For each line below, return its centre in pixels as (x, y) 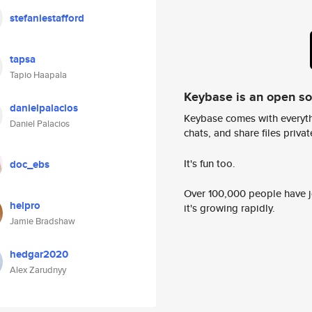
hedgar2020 (39, 254)
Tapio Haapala (38, 75)
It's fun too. (210, 163)
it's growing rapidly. (229, 208)
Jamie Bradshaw (42, 221)
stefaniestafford (47, 18)
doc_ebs (30, 164)
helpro (25, 205)
